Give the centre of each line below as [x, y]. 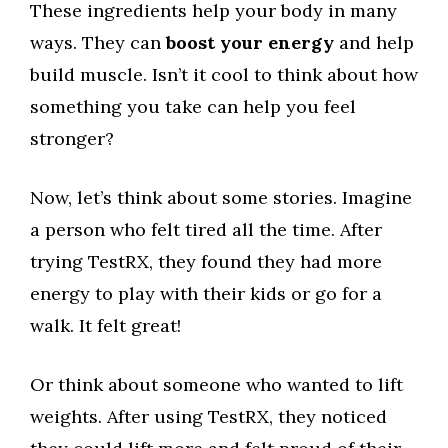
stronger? [72, 138]
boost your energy [250, 42]
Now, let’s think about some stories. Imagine [221, 197]
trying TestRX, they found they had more [206, 261]
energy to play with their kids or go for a [206, 293]
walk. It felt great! [105, 325]
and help [374, 42]
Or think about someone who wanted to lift [216, 384]
